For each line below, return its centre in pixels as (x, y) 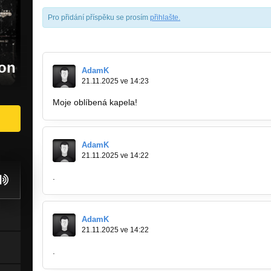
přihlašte (164, 18)
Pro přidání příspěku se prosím (99, 18)
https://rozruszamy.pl (179, 103)
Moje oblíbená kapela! (96, 103)
